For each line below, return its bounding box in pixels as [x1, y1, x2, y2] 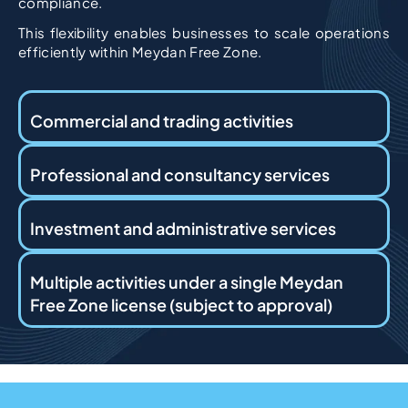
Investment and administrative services [30, 218, 336, 240]
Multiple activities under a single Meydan [30, 271, 343, 293]
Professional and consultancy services [30, 164, 330, 186]
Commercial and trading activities [30, 110, 293, 132]
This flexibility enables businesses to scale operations [18, 24, 390, 42]
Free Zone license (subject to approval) [30, 294, 332, 316]
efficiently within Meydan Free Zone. [18, 43, 262, 61]
